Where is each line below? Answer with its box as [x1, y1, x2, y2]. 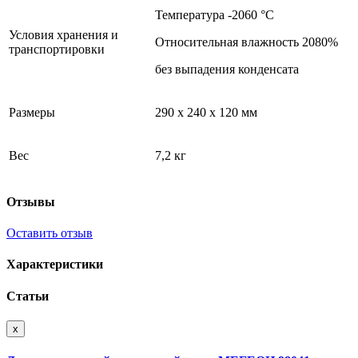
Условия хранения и [9, 27, 118, 42]
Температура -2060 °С [155, 7, 274, 22]
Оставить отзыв [6, 226, 93, 241]
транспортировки [9, 42, 105, 56]
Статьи [6, 288, 49, 303]
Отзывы [6, 194, 55, 209]
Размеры [9, 105, 55, 119]
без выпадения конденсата [155, 62, 299, 76]
